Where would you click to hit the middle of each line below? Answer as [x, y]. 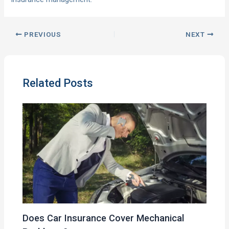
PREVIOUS [42, 35]
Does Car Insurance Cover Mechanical [104, 218]
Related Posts [58, 83]
